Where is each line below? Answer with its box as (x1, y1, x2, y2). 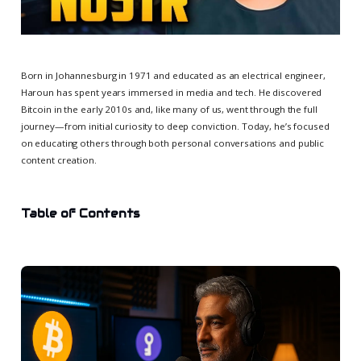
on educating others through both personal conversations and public (20, 136, 325, 149)
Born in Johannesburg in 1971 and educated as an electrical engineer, (20, 68, 326, 81)
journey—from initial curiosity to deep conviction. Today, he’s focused (20, 119, 330, 132)
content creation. (20, 153, 97, 166)
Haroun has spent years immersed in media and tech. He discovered (20, 85, 322, 98)
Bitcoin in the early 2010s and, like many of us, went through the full (20, 102, 317, 115)
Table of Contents (20, 205, 140, 221)
